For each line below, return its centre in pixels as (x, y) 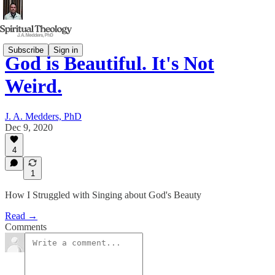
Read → (21, 216)
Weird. (33, 86)
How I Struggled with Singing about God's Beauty (103, 195)
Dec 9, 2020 (29, 127)
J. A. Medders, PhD (43, 116)
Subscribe (26, 50)
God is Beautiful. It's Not (110, 64)
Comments (26, 227)
